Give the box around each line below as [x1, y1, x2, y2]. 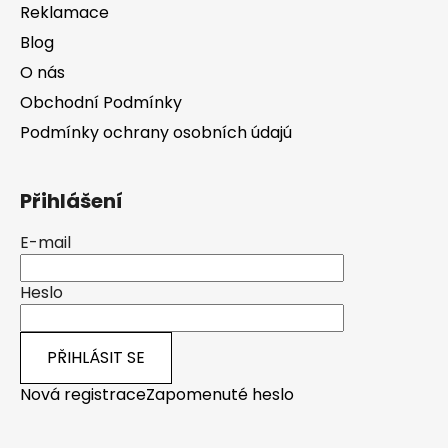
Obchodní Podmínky [20, 91, 182, 115]
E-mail [20, 231, 71, 255]
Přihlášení [20, 187, 123, 216]
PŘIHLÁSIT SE [47, 346, 145, 370]
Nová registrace [20, 383, 146, 407]
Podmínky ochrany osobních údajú [20, 121, 292, 145]
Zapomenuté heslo [146, 383, 294, 407]
